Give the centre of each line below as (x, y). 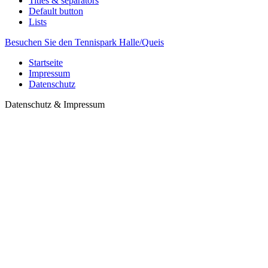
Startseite (46, 62)
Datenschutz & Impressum (55, 104)
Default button (56, 11)
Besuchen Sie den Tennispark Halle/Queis (84, 42)
